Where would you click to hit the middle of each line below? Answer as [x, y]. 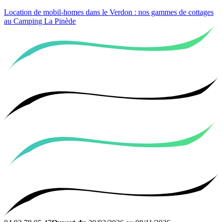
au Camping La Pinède [40, 21]
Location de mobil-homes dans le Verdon [69, 12]
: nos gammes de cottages [174, 12]
